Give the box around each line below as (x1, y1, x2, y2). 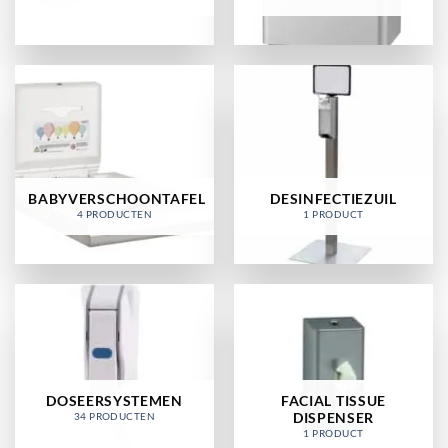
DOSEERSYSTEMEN (46, 392, 183, 409)
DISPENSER (292, 409, 375, 426)
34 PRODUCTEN (73, 410, 156, 422)
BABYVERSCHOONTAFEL (28, 190, 206, 207)
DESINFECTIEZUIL (270, 190, 397, 207)
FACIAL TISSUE (281, 392, 386, 409)
